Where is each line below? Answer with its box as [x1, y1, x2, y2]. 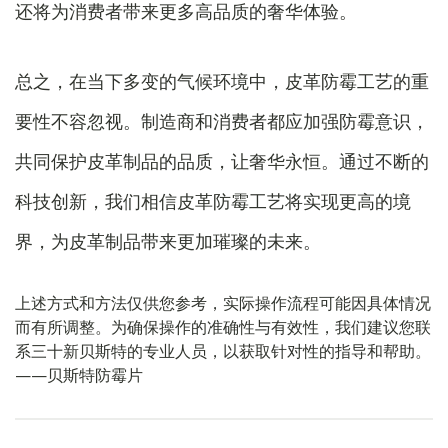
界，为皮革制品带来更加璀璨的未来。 [15, 229, 321, 253]
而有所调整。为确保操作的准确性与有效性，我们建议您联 [15, 316, 431, 338]
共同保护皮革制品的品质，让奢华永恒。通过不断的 [15, 149, 429, 173]
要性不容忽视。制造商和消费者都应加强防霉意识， [15, 109, 429, 133]
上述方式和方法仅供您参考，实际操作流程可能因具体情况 [15, 292, 431, 314]
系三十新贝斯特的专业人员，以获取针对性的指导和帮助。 [15, 340, 431, 362]
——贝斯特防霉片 [15, 364, 143, 386]
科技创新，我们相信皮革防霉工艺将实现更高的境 [15, 189, 411, 213]
